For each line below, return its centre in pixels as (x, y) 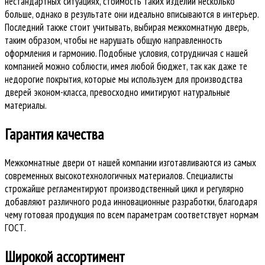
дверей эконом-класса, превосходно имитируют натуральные (117, 92)
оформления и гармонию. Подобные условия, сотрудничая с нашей (126, 53)
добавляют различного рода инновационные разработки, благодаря (131, 202)
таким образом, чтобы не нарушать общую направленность (114, 40)
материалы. (26, 105)
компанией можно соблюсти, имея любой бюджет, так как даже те (126, 66)
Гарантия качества (54, 134)
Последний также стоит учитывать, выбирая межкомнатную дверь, (127, 27)
